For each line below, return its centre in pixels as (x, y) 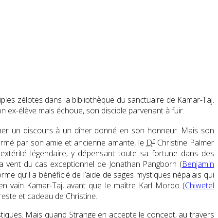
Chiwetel (200, 186)
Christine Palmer (185, 143)
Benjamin (198, 164)
